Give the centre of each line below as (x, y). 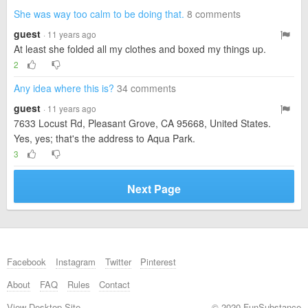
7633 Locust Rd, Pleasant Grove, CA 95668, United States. (142, 123)
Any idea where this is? (64, 88)
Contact (115, 284)
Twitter (118, 262)
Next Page (154, 189)
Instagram (75, 262)
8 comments (214, 14)
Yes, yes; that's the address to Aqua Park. (104, 138)
